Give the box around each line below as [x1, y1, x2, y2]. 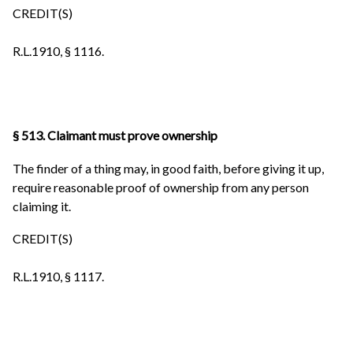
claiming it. [13, 198, 71, 214]
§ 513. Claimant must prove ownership [13, 128, 217, 143]
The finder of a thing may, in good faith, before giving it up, [13, 160, 324, 176]
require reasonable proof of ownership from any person [13, 179, 309, 195]
